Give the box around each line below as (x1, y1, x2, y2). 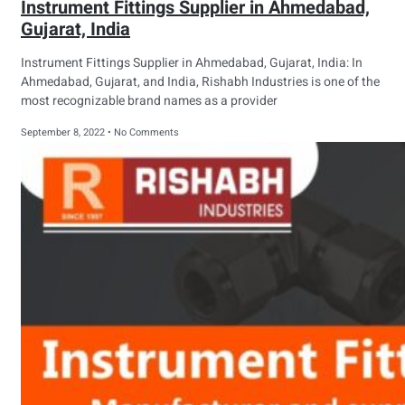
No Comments (111, 125, 179, 141)
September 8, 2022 (21, 125, 108, 141)
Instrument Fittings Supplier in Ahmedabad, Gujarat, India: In (21, 53, 363, 73)
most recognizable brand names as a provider (21, 91, 278, 111)
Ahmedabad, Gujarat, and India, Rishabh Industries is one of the (21, 72, 380, 92)
